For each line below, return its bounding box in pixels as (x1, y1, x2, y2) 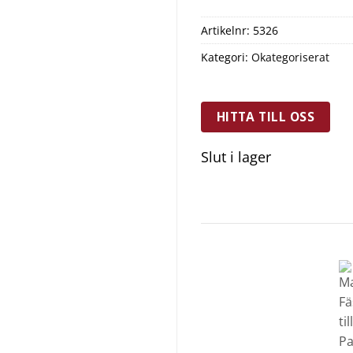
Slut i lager (201, 146, 271, 166)
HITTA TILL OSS (216, 108, 315, 126)
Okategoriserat (251, 50, 329, 65)
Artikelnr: (201, 23, 253, 39)
